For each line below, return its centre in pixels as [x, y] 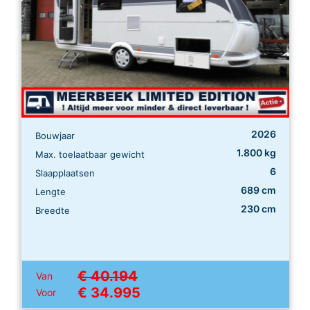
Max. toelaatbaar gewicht [90, 155]
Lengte [51, 192]
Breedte [53, 211]
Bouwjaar [55, 136]
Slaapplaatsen [65, 173]
